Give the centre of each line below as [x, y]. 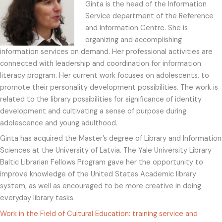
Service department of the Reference [149, 16]
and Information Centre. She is [136, 28]
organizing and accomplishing [133, 40]
